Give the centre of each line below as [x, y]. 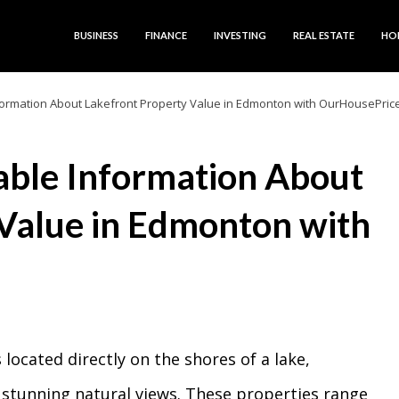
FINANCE [166, 35]
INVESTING [240, 35]
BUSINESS [96, 35]
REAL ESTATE [324, 35]
